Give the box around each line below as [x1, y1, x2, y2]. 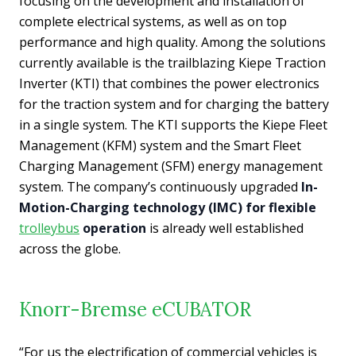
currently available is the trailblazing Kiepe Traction [19, 53, 326, 72]
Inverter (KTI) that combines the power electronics [19, 74, 319, 92]
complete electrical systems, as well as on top [19, 12, 287, 30]
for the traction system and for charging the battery [19, 95, 329, 113]
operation [79, 219, 146, 237]
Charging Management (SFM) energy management [19, 157, 323, 175]
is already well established [146, 219, 304, 237]
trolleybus [19, 219, 79, 237]
